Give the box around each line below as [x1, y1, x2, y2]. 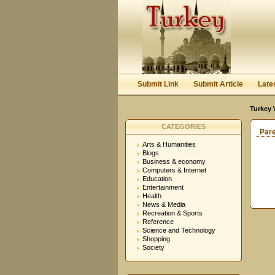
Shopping [142, 235, 170, 242]
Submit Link [137, 80, 179, 88]
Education [142, 175, 172, 182]
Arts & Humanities [142, 141, 196, 148]
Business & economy [142, 158, 206, 165]
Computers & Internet [142, 166, 206, 174]
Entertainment [142, 184, 184, 191]
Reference [142, 218, 174, 225]
